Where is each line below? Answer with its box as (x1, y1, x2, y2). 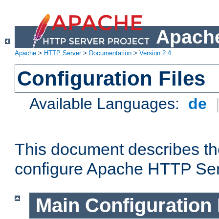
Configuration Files (17, 67, 206, 90)
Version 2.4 (139, 49, 171, 57)
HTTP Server (44, 49, 81, 57)
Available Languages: (29, 95, 184, 113)
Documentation (89, 49, 131, 57)
